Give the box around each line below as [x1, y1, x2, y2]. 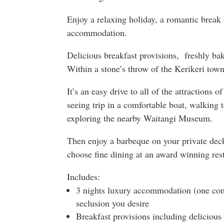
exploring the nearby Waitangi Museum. [67, 111, 213, 124]
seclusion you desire [76, 196, 149, 209]
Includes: [67, 170, 100, 182]
